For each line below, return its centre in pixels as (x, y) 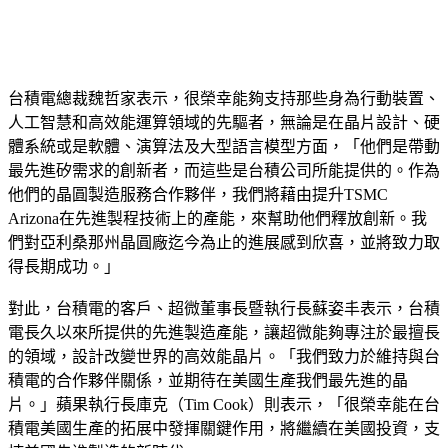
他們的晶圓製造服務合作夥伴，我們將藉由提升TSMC (198, 195)
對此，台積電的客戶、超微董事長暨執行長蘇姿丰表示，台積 (224, 309)
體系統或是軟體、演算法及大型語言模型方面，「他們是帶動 (224, 147)
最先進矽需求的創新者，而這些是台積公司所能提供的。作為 (224, 171)
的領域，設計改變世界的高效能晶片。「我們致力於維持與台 (224, 357)
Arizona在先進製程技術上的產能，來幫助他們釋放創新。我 (217, 219)
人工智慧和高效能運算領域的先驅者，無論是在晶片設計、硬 (224, 123)
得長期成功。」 (64, 267)
